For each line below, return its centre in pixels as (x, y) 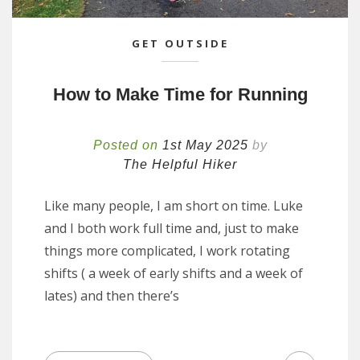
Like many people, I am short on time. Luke (174, 205)
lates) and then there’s (112, 295)
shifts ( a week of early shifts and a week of (174, 273)
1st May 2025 (205, 145)
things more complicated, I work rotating (167, 250)
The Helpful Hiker (180, 164)
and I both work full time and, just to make (172, 228)
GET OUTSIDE (180, 43)
